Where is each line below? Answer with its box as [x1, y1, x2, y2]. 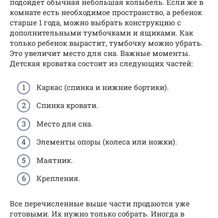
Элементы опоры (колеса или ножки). [36, 137, 177, 147]
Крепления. [36, 173, 80, 183]
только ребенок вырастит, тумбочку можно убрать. [10, 38, 203, 48]
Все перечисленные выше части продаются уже [10, 199, 190, 209]
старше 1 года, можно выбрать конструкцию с [10, 18, 181, 28]
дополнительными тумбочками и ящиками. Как [10, 28, 193, 38]
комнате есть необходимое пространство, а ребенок [10, 7, 202, 18]
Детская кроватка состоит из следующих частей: [10, 58, 193, 69]
